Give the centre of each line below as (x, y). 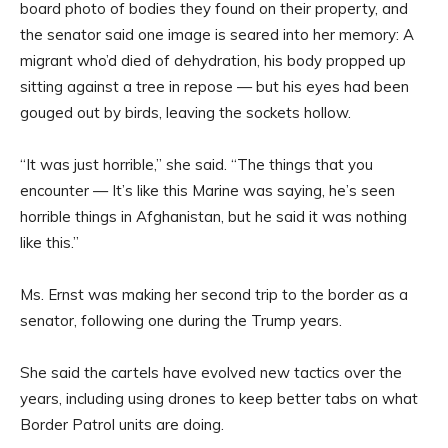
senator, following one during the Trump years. (181, 321)
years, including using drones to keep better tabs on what (219, 399)
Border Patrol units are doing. (122, 425)
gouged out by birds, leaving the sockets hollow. (185, 113)
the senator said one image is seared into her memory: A (217, 35)
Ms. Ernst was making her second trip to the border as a (214, 295)
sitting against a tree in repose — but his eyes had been (214, 87)
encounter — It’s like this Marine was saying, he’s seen (207, 191)
